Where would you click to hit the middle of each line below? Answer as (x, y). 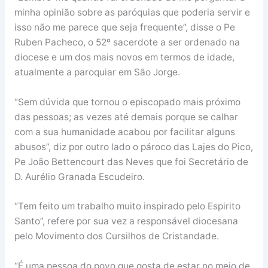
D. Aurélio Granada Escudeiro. (79, 176)
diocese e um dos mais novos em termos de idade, (124, 57)
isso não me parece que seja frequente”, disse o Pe (124, 27)
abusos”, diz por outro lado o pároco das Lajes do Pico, (133, 147)
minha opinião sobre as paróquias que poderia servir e (132, 12)
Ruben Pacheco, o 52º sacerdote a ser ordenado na (127, 42)
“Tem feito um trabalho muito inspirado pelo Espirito (127, 206)
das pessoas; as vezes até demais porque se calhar (126, 117)
